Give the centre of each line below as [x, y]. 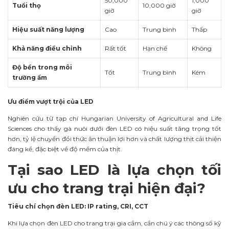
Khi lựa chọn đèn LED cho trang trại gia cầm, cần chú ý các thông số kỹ [114, 223]
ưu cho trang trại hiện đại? [107, 188]
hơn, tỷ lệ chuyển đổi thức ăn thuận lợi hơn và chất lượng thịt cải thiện [114, 139]
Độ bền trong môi [42, 67]
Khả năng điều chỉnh [47, 48]
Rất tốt [116, 48]
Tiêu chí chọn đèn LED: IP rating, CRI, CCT [78, 207]
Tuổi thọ [27, 5]
